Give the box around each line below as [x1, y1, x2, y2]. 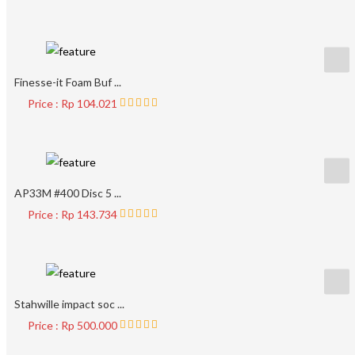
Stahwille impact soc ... [14, 297, 124, 311]
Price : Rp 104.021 [28, 97, 120, 110]
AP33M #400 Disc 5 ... [14, 186, 121, 200]
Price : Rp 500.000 [28, 319, 120, 332]
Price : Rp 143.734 [28, 208, 120, 221]
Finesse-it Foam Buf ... [14, 75, 121, 89]
